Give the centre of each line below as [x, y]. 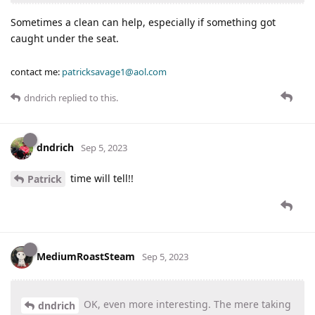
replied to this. [87, 97]
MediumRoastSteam [86, 257]
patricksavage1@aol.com [114, 71]
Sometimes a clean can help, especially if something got [143, 22]
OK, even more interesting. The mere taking [186, 304]
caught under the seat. [65, 38]
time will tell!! [101, 178]
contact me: [36, 71]
